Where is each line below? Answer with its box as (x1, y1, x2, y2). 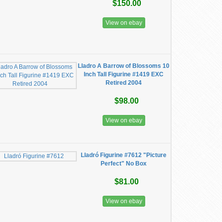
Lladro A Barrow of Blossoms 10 (78, 62, 170, 69)
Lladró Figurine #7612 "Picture (81, 152, 167, 159)
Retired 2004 (106, 79, 142, 86)
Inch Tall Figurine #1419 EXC (84, 71, 164, 78)
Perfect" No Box (101, 160, 147, 167)
